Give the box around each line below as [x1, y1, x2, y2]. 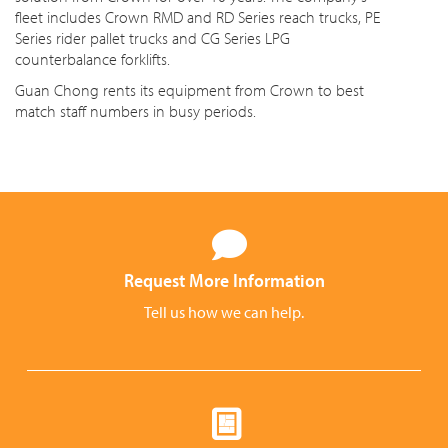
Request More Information [123, 268, 325, 292]
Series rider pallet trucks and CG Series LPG [15, 28, 290, 48]
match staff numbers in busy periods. [15, 101, 256, 121]
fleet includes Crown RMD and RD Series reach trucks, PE [15, 7, 380, 27]
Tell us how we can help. [144, 302, 304, 322]
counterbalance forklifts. [15, 49, 170, 69]
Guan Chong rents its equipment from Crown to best [15, 80, 364, 100]
